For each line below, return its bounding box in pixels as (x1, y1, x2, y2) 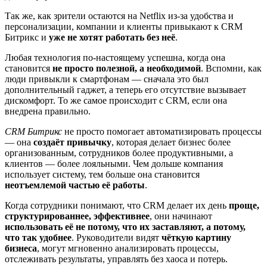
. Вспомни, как (201, 63, 262, 74)
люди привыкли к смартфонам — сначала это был (5, 74, 209, 85)
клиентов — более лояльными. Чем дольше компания (5, 159, 223, 169)
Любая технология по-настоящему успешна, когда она (5, 52, 225, 63)
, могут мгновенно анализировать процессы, (37, 243, 219, 254)
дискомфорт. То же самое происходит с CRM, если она (5, 95, 227, 106)
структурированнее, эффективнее (5, 211, 150, 222)
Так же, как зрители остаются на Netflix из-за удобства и (5, 11, 234, 21)
